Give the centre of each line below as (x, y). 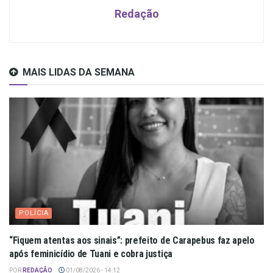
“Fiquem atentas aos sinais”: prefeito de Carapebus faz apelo (132, 241)
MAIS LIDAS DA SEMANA (79, 73)
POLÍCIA (34, 213)
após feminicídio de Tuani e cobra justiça (91, 254)
